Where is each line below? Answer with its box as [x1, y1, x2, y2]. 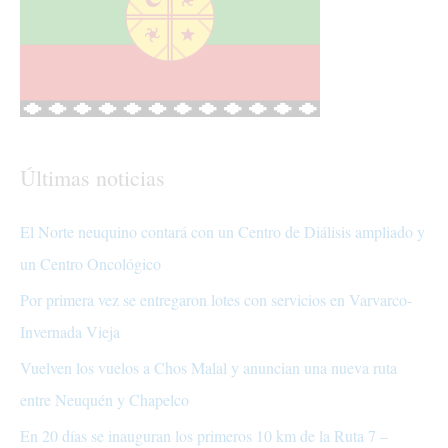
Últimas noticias [20, 163, 165, 193]
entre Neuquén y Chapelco [20, 389, 189, 411]
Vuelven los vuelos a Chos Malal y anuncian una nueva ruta [20, 357, 397, 379]
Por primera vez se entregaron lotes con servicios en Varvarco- [20, 289, 412, 311]
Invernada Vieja [20, 321, 120, 343]
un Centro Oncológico [20, 253, 161, 275]
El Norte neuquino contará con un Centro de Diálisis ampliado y [20, 221, 425, 243]
